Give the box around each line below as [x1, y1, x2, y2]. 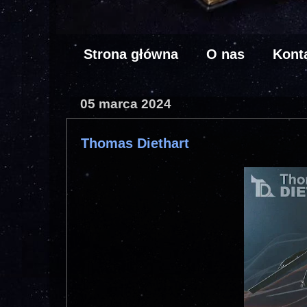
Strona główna [84, 46, 178, 62]
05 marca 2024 [80, 96, 171, 111]
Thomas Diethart [81, 136, 189, 151]
